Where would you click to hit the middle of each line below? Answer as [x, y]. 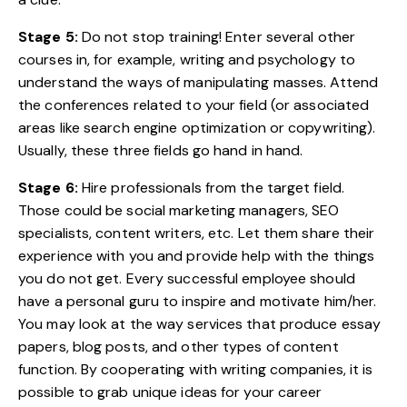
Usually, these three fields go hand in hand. [161, 150]
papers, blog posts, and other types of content [179, 346]
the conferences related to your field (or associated [194, 104]
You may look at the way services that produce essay [200, 323]
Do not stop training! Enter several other [217, 36]
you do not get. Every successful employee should [187, 278]
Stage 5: [48, 36]
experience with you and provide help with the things [197, 255]
